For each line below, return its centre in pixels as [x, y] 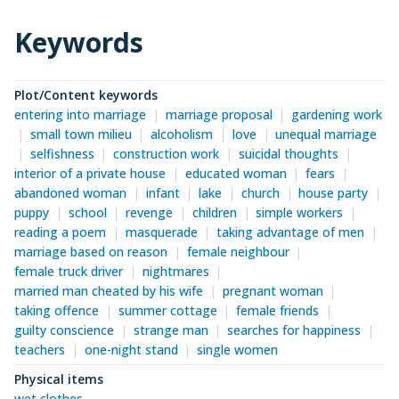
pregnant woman [273, 291]
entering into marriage [80, 115]
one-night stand [131, 350]
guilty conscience [64, 330]
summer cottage [167, 311]
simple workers [300, 213]
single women [238, 350]
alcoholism [182, 134]
